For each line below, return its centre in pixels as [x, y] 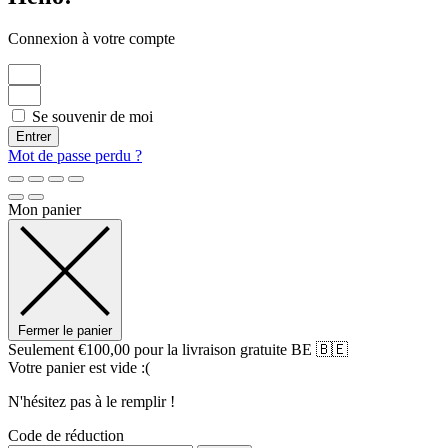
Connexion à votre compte [91, 38]
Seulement [43, 349]
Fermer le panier [65, 330]
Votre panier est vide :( [79, 367]
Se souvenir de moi [90, 116]
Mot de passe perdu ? [75, 155]
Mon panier [44, 209]
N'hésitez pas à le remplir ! [91, 401]
